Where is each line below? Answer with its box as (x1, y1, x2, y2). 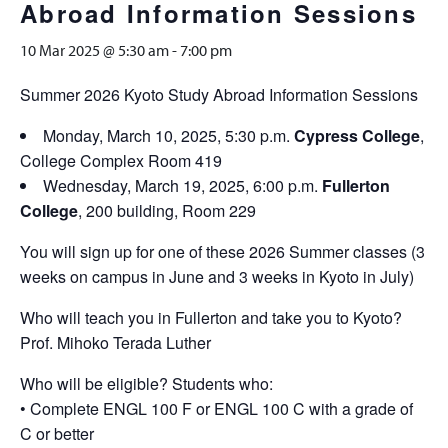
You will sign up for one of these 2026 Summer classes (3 (20, 240, 425, 263)
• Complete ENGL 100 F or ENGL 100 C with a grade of (20, 397, 413, 420)
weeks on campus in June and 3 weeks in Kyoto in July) (20, 265, 414, 288)
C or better (20, 422, 94, 445)
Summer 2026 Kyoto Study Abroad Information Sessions (20, 83, 418, 106)
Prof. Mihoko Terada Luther (20, 331, 211, 354)
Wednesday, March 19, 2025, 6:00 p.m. (43, 174, 322, 197)
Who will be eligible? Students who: (20, 372, 273, 395)
